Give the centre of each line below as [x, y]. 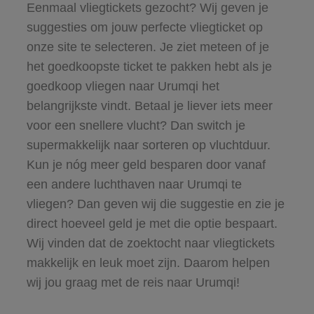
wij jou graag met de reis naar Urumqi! [133, 282]
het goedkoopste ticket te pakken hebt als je [149, 66]
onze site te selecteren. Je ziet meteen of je [148, 47]
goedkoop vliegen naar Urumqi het [123, 86]
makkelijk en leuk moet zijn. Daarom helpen [148, 262]
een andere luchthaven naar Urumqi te [134, 184]
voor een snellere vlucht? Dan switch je [136, 125]
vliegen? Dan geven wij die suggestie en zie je [155, 204]
